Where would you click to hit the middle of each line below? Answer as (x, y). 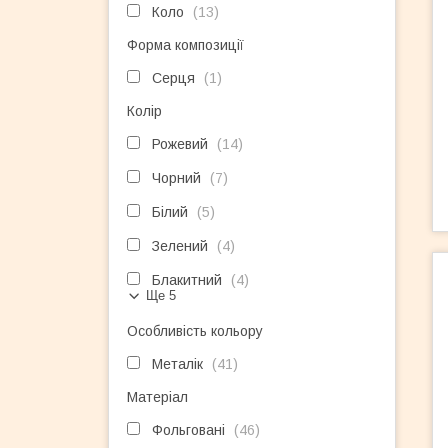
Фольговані (188, 430)
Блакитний (187, 280)
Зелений (180, 246)
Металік (177, 364)
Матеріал (157, 397)
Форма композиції (185, 45)
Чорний (176, 178)
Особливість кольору (195, 331)
